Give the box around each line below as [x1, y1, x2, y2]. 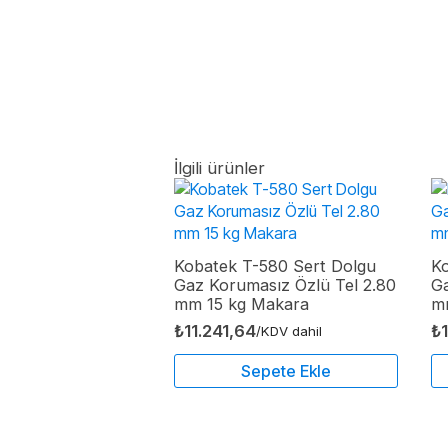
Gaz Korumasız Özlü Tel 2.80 [174, 274, 396, 295]
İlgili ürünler [174, 157, 265, 178]
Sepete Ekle [240, 360, 331, 381]
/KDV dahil [256, 322, 322, 339]
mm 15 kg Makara [174, 293, 309, 314]
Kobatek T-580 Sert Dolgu [174, 255, 376, 276]
